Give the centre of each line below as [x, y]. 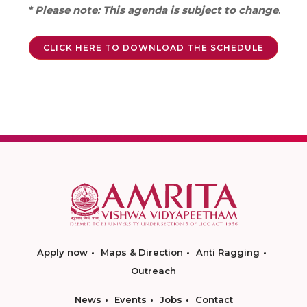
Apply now [62, 253]
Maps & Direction [142, 253]
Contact [214, 300]
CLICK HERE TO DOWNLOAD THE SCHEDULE [153, 48]
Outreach [153, 271]
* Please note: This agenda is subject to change [152, 10]
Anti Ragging [228, 253]
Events [130, 300]
